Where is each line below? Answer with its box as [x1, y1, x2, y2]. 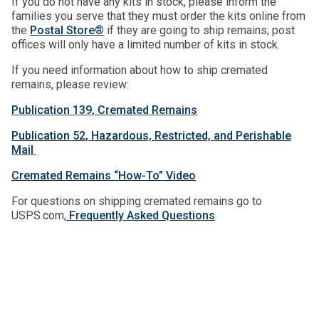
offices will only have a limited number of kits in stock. [11, 38, 280, 51]
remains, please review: [11, 78, 132, 91]
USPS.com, [11, 209, 66, 222]
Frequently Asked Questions [66, 209, 215, 222]
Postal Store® [30, 23, 104, 37]
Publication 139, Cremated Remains [11, 103, 197, 117]
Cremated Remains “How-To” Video [11, 169, 196, 182]
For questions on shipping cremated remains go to [11, 194, 262, 208]
